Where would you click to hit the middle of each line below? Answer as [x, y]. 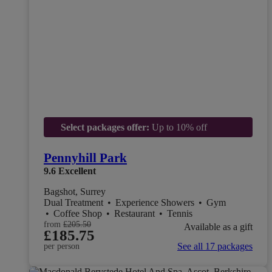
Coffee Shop [79, 213]
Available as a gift [218, 227]
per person [62, 246]
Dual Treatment [75, 202]
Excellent [77, 171]
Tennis [180, 213]
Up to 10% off [178, 127]
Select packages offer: [105, 127]
